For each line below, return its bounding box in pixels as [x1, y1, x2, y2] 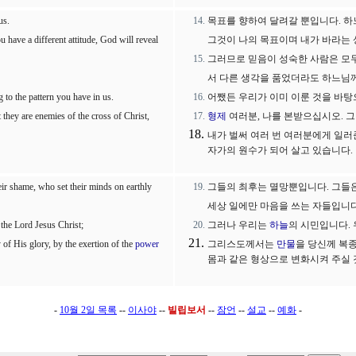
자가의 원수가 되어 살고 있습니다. [207, 145, 353, 158]
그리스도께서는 [207, 238, 277, 250]
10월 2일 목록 [60, 304, 117, 315]
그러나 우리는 [207, 219, 269, 230]
